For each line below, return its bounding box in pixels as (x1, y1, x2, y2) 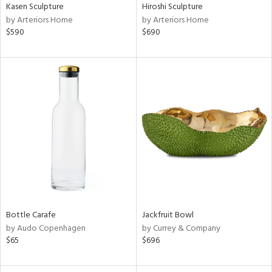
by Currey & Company (141, 221, 220, 236)
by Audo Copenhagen (6, 221, 86, 236)
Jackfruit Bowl (141, 208, 194, 222)
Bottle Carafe (6, 208, 56, 222)
